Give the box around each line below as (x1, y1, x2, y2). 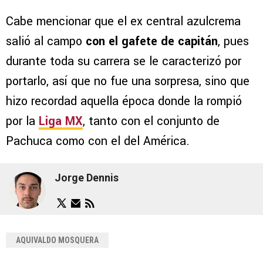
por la (6, 112, 39, 130)
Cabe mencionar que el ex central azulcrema (6, 12, 241, 30)
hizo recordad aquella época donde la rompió (6, 92, 242, 110)
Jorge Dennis (55, 171, 119, 184)
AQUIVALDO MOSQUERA (16, 235, 99, 245)
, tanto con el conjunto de (83, 112, 220, 130)
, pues (218, 32, 249, 50)
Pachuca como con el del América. (6, 132, 190, 150)
